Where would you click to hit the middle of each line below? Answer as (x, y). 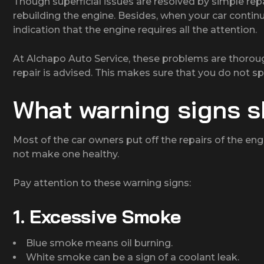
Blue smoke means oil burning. (99, 243)
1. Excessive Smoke (97, 216)
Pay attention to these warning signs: (102, 183)
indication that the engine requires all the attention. (135, 29)
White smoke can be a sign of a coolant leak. (133, 257)
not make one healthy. (66, 154)
